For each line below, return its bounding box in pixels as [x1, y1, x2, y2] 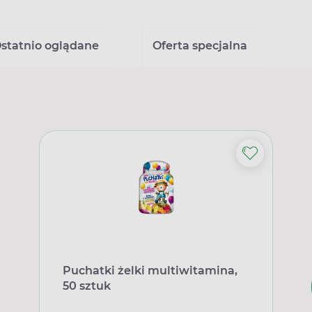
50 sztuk [62, 279, 111, 292]
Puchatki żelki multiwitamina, [62, 264, 237, 277]
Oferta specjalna [152, 39, 247, 52]
